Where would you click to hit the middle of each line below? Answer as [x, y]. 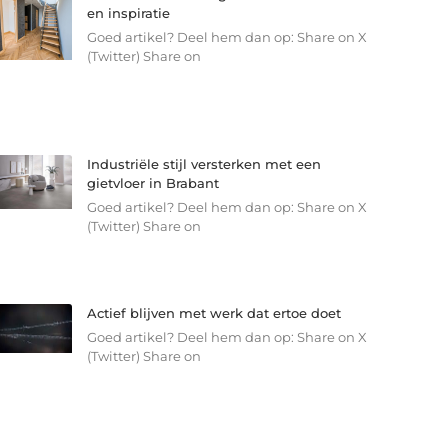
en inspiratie [128, 13]
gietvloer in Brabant [152, 182]
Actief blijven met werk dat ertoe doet [213, 312]
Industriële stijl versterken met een [203, 163]
